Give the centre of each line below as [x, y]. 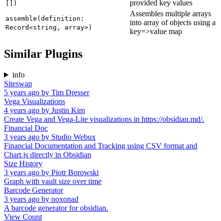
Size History [23, 164]
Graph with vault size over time [53, 182]
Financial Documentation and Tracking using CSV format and [101, 146]
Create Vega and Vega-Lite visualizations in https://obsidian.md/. [104, 119]
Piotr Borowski [75, 173]
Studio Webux [74, 137]
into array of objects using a [173, 23]
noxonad [65, 199]
